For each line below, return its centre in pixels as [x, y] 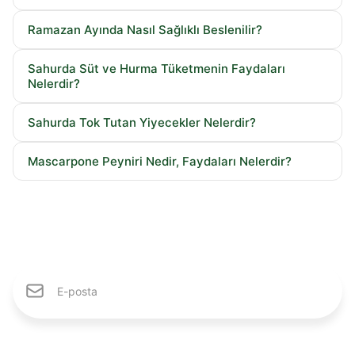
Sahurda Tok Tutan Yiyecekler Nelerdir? [142, 123]
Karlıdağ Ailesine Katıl [225, 273]
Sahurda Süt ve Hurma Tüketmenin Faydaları [157, 69]
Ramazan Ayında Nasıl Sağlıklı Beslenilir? [145, 30]
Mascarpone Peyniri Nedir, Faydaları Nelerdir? [160, 162]
